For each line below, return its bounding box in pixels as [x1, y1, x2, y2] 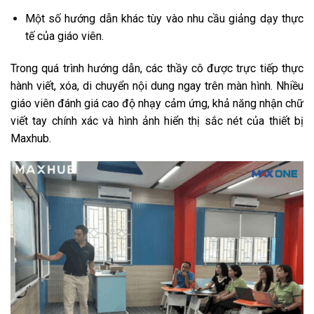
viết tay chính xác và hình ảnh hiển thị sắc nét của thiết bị [11, 114, 303, 128]
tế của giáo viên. [25, 29, 104, 43]
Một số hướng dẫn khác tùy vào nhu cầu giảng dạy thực [25, 11, 303, 25]
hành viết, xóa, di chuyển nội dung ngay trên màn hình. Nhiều [11, 78, 303, 93]
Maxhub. [11, 131, 51, 145]
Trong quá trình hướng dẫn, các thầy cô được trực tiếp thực [11, 61, 303, 75]
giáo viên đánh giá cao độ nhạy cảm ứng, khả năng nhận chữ [11, 96, 303, 110]
